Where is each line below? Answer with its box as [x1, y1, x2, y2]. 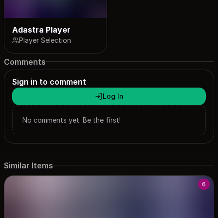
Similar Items [4, 160, 53, 170]
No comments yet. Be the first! [22, 116, 121, 125]
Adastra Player [12, 25, 71, 35]
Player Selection [19, 36, 71, 45]
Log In [102, 92, 124, 101]
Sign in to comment [12, 77, 86, 87]
